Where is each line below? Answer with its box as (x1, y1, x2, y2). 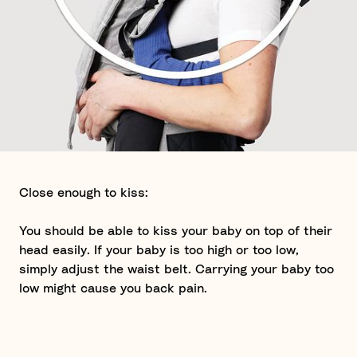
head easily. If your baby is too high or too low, (19, 244, 299, 257)
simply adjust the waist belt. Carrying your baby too (19, 263, 334, 276)
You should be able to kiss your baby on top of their (19, 225, 332, 237)
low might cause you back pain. (19, 282, 207, 295)
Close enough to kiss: (19, 186, 148, 199)
